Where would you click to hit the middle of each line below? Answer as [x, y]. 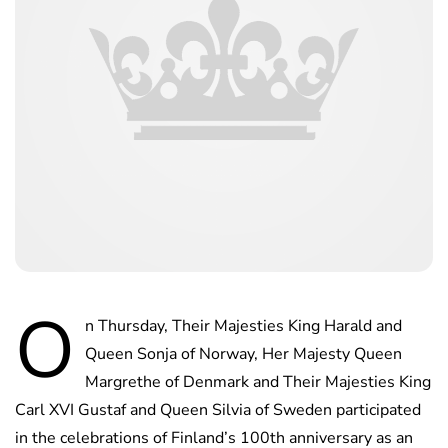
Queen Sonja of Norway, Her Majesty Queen [243, 354]
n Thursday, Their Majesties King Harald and [243, 326]
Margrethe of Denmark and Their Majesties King [258, 382]
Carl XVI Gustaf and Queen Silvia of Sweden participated [218, 410]
